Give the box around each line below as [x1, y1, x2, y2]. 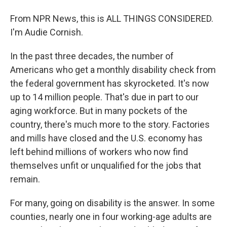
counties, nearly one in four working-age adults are [10, 211, 212, 222]
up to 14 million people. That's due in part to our [10, 92, 199, 102]
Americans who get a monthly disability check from [10, 64, 216, 75]
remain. [10, 174, 40, 184]
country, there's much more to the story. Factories [10, 119, 210, 130]
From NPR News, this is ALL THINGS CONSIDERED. [10, 13, 213, 24]
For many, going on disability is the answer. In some [10, 198, 215, 208]
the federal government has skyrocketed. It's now [10, 78, 209, 89]
